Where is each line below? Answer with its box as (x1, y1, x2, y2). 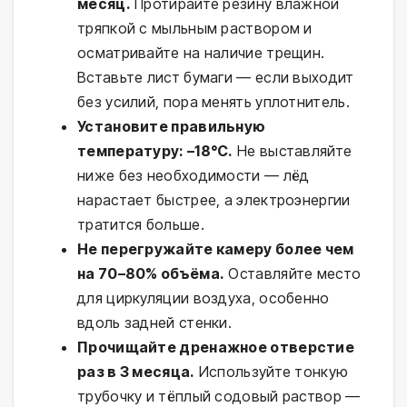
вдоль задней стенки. (77, 313, 232, 333)
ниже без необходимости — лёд (77, 166, 310, 185)
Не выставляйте (233, 142, 352, 161)
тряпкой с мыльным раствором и (77, 19, 313, 38)
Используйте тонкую (194, 362, 349, 382)
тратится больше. (77, 215, 204, 234)
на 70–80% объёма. (77, 264, 225, 283)
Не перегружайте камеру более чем (77, 240, 354, 259)
